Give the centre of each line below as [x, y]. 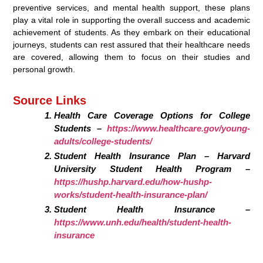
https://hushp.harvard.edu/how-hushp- [133, 182]
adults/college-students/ [103, 141]
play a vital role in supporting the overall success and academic [131, 20]
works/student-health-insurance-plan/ [131, 195]
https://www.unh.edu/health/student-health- [143, 222]
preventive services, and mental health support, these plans [131, 8]
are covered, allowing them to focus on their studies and [131, 57]
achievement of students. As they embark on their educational [131, 33]
